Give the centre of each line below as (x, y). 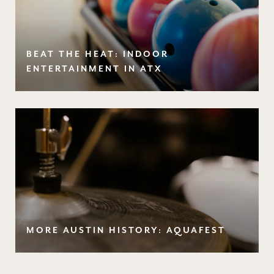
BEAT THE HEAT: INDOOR (98, 54)
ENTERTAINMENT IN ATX (94, 69)
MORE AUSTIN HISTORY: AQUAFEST (126, 230)
